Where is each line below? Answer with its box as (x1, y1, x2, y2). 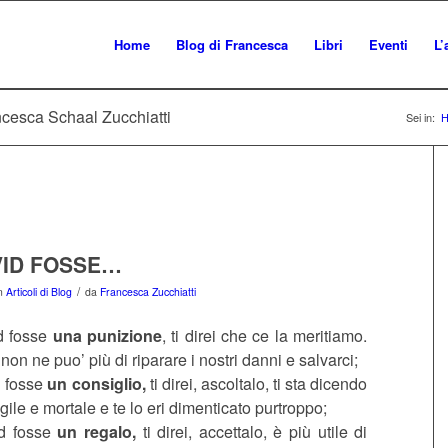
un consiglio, (47, 371, 146, 395)
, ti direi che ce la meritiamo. (161, 323, 368, 347)
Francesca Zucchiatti (100, 284, 196, 299)
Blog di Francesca (175, 35, 288, 54)
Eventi (368, 35, 408, 54)
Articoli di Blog (6, 284, 72, 299)
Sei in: (406, 109, 435, 125)
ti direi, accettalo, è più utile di (136, 419, 368, 443)
